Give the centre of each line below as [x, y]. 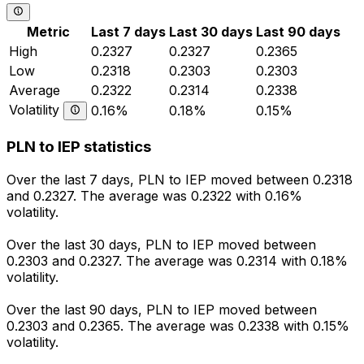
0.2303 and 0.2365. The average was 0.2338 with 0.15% [178, 325]
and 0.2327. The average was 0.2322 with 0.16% [154, 195]
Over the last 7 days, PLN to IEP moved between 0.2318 [180, 179]
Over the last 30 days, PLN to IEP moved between [161, 244]
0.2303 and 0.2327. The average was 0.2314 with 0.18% [177, 260]
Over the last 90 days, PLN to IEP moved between [162, 309]
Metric [48, 32]
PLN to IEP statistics [79, 147]
